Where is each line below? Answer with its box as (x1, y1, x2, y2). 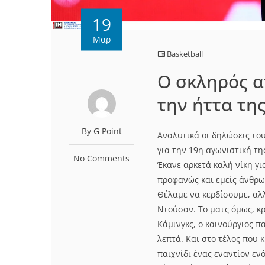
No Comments (73, 153, 130, 164)
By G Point (81, 125, 122, 137)
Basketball (167, 49, 203, 60)
